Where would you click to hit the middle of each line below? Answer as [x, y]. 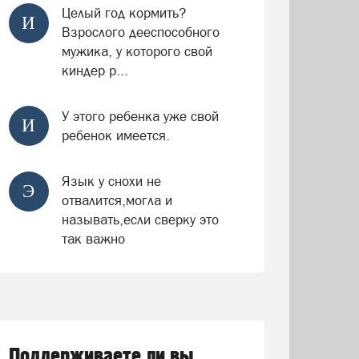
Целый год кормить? [123, 13]
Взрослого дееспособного [140, 32]
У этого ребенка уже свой [140, 116]
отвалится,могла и [117, 200]
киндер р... [95, 71]
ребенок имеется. [115, 135]
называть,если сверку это [140, 220]
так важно [93, 239]
